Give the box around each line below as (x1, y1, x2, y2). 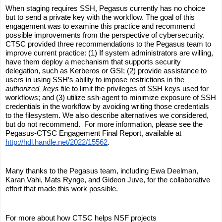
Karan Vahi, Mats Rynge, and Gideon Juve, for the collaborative (5, 175, 210, 184)
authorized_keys (5, 84, 59, 93)
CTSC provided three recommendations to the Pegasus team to (5, 39, 211, 48)
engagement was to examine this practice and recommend (5, 21, 195, 30)
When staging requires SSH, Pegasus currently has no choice (5, 3, 205, 12)
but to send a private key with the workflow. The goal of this (5, 12, 195, 21)
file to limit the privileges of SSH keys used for (59, 84, 209, 93)
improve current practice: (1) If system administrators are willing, (5, 48, 213, 57)
